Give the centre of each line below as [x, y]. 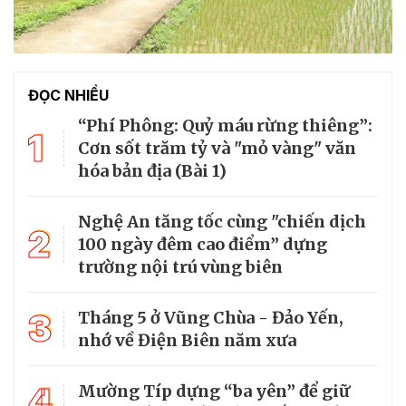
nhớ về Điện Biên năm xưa [187, 341]
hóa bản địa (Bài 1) [152, 171]
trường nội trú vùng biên [180, 267]
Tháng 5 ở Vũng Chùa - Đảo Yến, [211, 318]
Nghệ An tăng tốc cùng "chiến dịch [222, 222]
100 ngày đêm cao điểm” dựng [203, 245]
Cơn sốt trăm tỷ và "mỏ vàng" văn [217, 149]
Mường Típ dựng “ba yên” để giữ [214, 391]
